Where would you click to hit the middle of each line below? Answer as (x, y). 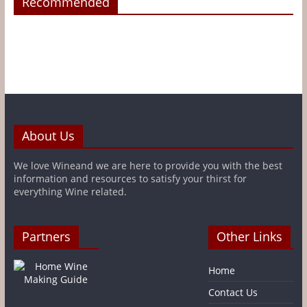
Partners (46, 237)
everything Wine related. (70, 192)
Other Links (250, 237)
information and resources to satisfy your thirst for (130, 179)
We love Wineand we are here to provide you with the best (148, 166)
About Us (48, 136)
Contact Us (233, 293)
